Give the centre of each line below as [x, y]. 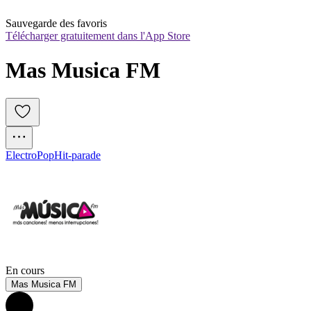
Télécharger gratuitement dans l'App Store [98, 36]
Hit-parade [77, 155]
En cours [25, 271]
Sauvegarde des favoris [56, 24]
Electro [21, 155]
